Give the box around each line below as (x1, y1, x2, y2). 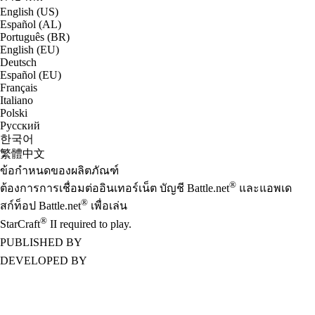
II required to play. (47, 217, 131, 230)
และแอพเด (236, 181, 292, 194)
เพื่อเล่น (88, 200, 127, 212)
